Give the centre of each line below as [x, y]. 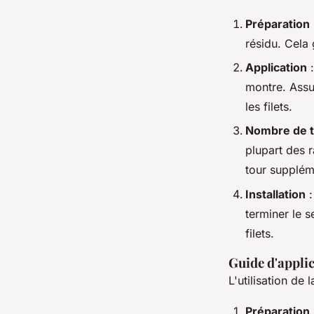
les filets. [269, 106]
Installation [275, 194]
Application [276, 67]
